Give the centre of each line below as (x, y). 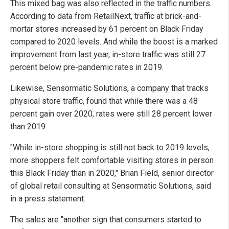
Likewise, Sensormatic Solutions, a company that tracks (109, 88)
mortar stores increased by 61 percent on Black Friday (107, 29)
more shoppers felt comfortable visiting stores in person (112, 161)
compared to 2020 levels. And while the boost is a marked (114, 42)
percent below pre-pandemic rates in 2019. (87, 67)
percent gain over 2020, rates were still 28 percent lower (111, 114)
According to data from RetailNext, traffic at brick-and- (106, 16)
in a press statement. (48, 199)
